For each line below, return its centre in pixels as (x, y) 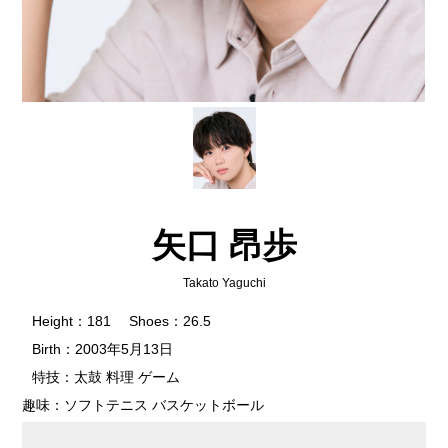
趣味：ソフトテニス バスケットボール (143, 405)
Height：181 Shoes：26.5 (122, 321)
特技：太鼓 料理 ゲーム (106, 377)
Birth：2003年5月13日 (103, 349)
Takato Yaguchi (224, 283)
